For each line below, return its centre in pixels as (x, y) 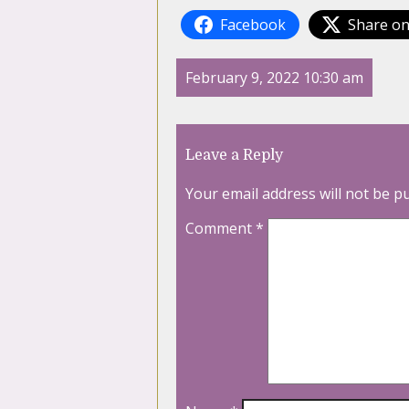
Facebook (253, 25)
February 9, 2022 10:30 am (274, 78)
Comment (220, 229)
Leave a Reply (234, 156)
